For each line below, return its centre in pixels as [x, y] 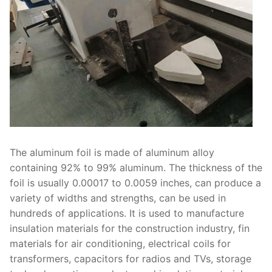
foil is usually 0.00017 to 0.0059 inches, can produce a [135, 182]
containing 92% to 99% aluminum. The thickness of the [136, 167]
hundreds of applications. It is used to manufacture [127, 213]
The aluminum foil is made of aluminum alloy [112, 152]
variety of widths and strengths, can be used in [118, 198]
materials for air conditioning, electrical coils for [120, 243]
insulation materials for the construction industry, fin [130, 228]
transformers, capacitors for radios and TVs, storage [131, 258]
